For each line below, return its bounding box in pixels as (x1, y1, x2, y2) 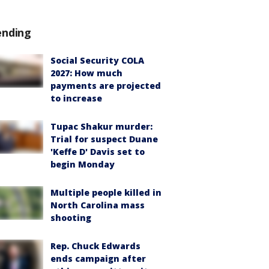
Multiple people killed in (50, 187, 162, 198)
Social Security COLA (50, 55, 144, 66)
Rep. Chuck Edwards (50, 240, 141, 252)
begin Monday (50, 159, 115, 170)
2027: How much (50, 67, 122, 79)
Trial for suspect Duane (50, 133, 158, 145)
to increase (50, 92, 102, 104)
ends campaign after (50, 253, 146, 264)
